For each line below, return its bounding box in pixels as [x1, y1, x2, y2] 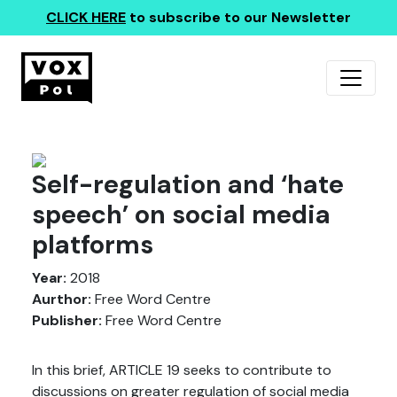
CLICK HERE [46, 8, 126, 27]
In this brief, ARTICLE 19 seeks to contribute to [32, 361, 331, 379]
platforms [32, 229, 153, 261]
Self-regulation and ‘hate [32, 168, 344, 201]
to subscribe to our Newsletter [126, 8, 351, 27]
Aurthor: [32, 290, 91, 308]
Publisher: [32, 311, 102, 330]
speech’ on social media [32, 198, 331, 231]
